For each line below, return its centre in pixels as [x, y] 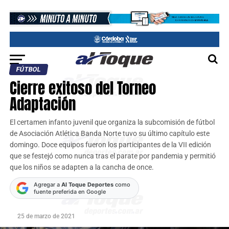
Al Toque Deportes [87, 185]
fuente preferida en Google [70, 192]
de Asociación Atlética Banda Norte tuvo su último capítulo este [109, 134]
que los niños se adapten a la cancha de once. [82, 167]
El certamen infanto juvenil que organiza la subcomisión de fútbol [112, 122]
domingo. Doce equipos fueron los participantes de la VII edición [110, 145]
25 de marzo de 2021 [46, 216]
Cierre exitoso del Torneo [83, 88]
